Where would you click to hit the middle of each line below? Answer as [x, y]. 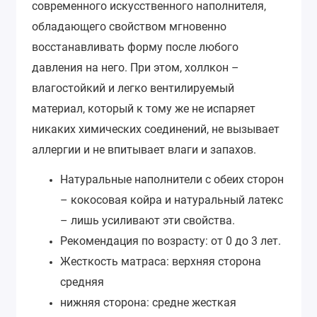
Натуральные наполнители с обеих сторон [172, 180]
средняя [82, 282]
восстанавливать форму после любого [135, 47]
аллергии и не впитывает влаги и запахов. [144, 149]
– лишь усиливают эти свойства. [148, 221]
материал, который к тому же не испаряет [144, 108]
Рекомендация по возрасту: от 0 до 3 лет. [171, 241]
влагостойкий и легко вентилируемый [133, 88]
